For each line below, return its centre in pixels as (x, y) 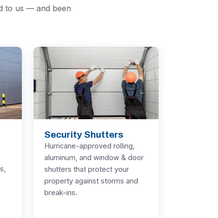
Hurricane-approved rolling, (90, 146)
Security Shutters (84, 135)
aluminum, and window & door (94, 158)
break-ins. (61, 193)
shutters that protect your (87, 170)
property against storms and (91, 181)
